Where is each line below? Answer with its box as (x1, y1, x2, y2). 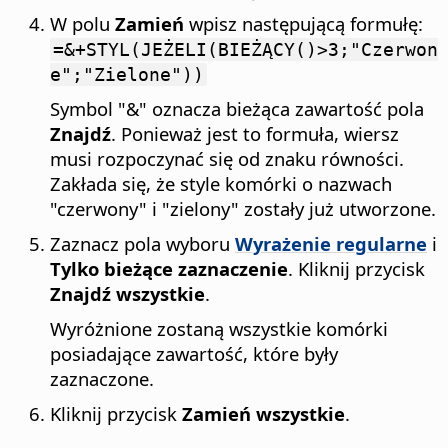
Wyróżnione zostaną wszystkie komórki (50, 316, 388, 342)
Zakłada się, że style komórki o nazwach (50, 171, 392, 197)
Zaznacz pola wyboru (50, 231, 235, 257)
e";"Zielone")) (50, 64, 204, 86)
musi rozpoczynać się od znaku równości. (50, 146, 404, 172)
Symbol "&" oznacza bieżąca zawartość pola (50, 96, 424, 122)
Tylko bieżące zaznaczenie (50, 256, 288, 282)
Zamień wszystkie (182, 401, 345, 427)
